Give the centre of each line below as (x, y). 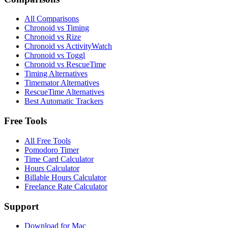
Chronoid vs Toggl (55, 55)
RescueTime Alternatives (64, 92)
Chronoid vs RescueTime (65, 65)
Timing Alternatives (56, 74)
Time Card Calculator (59, 159)
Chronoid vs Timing (57, 28)
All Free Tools (48, 140)
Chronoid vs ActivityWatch (68, 46)
